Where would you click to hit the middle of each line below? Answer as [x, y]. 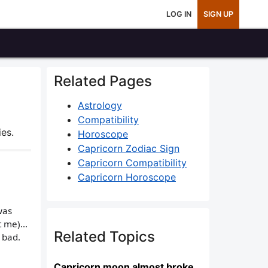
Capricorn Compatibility [132, 163]
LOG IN [179, 14]
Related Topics [104, 237]
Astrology [100, 105]
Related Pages [103, 81]
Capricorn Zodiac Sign [129, 148]
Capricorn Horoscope [127, 177]
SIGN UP [218, 14]
